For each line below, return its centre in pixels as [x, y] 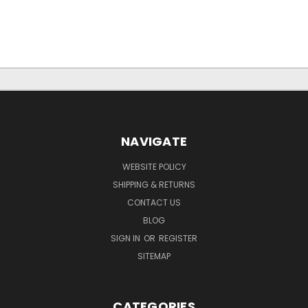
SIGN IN [126, 238]
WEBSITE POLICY [154, 166]
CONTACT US [154, 202]
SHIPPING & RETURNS [154, 184]
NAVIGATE [154, 141]
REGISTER [178, 238]
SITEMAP [154, 256]
